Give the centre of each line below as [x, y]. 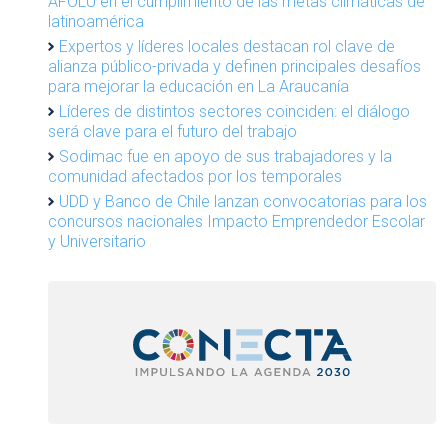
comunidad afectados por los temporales [195, 176]
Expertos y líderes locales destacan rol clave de [227, 46]
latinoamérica [96, 21]
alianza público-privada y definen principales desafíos [234, 66]
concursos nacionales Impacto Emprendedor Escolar [236, 221]
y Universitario [97, 241]
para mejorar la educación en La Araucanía [198, 86]
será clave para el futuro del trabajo [172, 131]
